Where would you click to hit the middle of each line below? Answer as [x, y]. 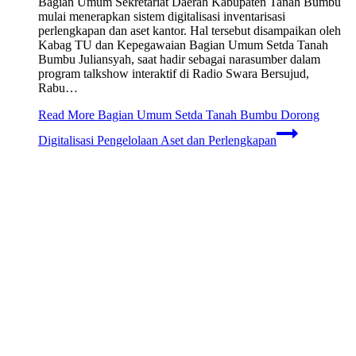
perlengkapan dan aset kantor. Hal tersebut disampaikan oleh [190, 30]
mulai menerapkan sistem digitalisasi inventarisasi [162, 16]
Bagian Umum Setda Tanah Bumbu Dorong [207, 114]
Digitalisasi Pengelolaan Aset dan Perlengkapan [157, 140]
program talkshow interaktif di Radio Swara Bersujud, [174, 73]
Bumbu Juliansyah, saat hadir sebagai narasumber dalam [179, 59]
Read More [66, 114]
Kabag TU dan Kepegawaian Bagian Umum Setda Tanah [183, 44]
